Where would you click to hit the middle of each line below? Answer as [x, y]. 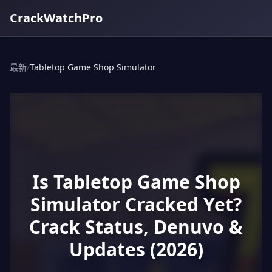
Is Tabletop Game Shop [136, 182]
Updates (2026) [136, 249]
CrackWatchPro [56, 18]
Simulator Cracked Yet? [136, 204]
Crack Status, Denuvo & [136, 227]
